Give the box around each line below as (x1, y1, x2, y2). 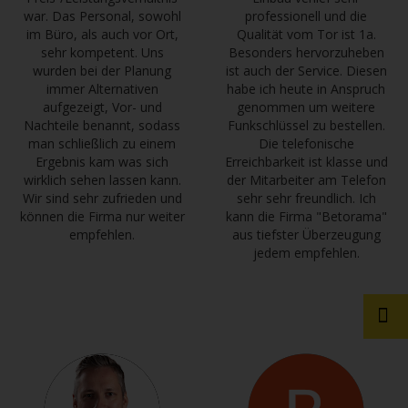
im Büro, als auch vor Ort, (25, 25, 178, 44)
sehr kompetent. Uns (40, 44, 164, 62)
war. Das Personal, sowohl (23, 7, 181, 25)
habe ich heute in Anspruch (227, 80, 385, 98)
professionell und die (245, 7, 367, 25)
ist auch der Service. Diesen (225, 62, 387, 80)
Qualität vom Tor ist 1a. (236, 25, 376, 44)
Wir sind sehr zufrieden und (22, 189, 182, 208)
